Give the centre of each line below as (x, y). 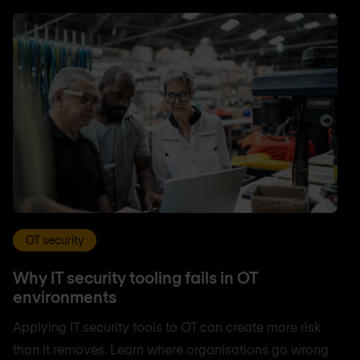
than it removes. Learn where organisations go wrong (171, 349)
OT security (55, 239)
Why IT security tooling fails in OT (135, 277)
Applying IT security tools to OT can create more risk (167, 326)
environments (65, 296)
